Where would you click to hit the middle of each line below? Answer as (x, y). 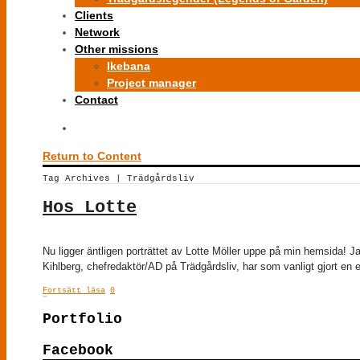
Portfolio (82, 319)
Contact (96, 100)
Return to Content (92, 156)
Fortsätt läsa (74, 290)
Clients (94, 15)
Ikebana (129, 66)
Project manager (151, 83)
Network (97, 32)
